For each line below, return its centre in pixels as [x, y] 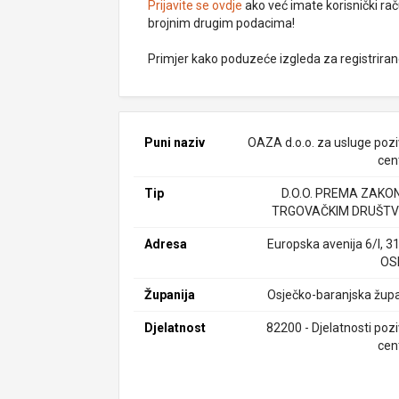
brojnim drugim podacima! [222, 23]
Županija [170, 295]
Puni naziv [175, 142]
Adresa [166, 244]
